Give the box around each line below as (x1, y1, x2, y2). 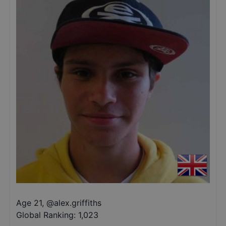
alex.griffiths (54, 198, 101, 208)
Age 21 (16, 198, 42, 208)
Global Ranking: (16, 210, 76, 220)
